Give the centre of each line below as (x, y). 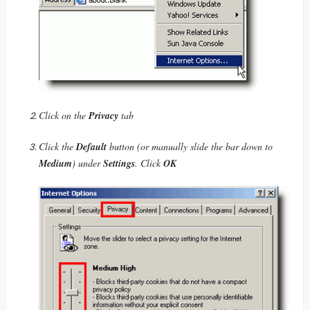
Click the (57, 147)
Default (91, 147)
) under (88, 163)
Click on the (64, 116)
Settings (119, 164)
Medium (55, 164)
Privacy (103, 116)
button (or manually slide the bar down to (190, 147)
